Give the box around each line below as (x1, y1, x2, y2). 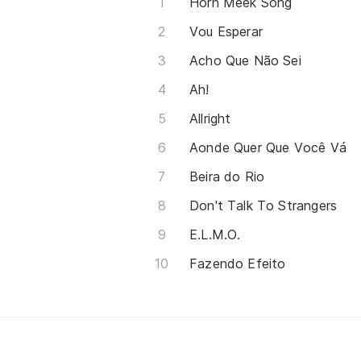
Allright (189, 110, 231, 127)
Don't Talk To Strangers (189, 197, 338, 214)
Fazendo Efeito (189, 255, 286, 272)
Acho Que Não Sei (189, 52, 301, 68)
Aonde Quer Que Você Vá (189, 139, 346, 156)
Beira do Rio (189, 168, 265, 185)
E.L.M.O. (189, 226, 241, 243)
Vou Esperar (189, 23, 263, 39)
